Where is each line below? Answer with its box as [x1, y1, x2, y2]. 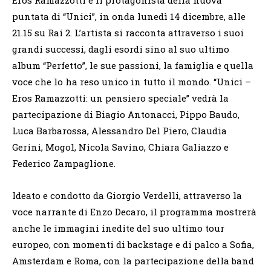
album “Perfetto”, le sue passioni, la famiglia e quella [12, 59, 253, 71]
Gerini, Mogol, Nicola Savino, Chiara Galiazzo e [12, 140, 229, 153]
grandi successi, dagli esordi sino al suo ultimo [12, 42, 229, 55]
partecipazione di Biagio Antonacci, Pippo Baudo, [12, 108, 240, 120]
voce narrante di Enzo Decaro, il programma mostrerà [12, 205, 256, 218]
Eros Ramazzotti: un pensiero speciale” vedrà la [12, 91, 229, 104]
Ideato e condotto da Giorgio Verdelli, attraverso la [12, 189, 242, 201]
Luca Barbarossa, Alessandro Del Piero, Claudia [12, 124, 227, 137]
